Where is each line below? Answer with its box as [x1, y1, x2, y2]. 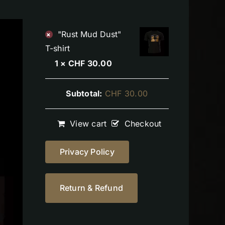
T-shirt [45, 43, 70, 54]
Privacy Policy [59, 147, 115, 157]
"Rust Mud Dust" [57, 29, 122, 40]
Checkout [124, 119, 162, 129]
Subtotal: [66, 88, 102, 99]
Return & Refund [59, 183, 124, 193]
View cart [70, 119, 107, 129]
